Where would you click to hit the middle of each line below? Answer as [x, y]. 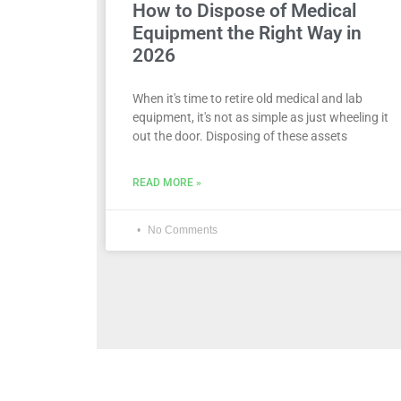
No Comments [181, 230]
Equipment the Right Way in [247, 33]
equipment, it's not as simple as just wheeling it [260, 117]
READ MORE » [166, 182]
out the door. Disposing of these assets [239, 136]
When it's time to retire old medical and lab [247, 98]
